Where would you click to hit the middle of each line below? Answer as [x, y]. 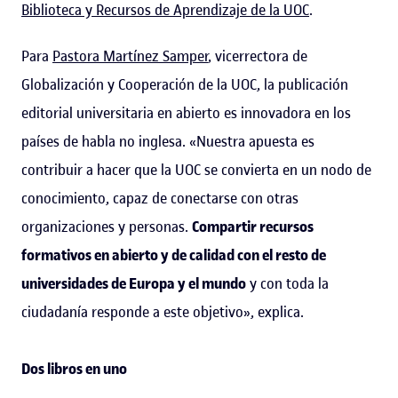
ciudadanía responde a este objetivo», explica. [163, 311]
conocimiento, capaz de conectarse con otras [160, 198]
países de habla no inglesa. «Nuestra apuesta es [168, 141]
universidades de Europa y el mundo [134, 283]
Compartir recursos [253, 226]
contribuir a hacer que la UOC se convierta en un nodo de [196, 169]
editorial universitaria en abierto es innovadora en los [186, 112]
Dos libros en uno [74, 368]
